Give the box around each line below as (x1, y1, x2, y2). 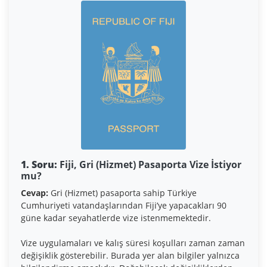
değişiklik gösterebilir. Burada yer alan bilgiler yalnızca (21, 250, 240, 262)
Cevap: (21, 187, 48, 199)
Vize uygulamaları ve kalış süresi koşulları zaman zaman (21, 237, 245, 249)
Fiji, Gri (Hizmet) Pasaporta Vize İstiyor (57, 158, 241, 172)
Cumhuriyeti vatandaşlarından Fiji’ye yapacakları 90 (21, 200, 226, 212)
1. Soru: (21, 158, 57, 172)
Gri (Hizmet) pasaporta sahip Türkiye (48, 187, 197, 199)
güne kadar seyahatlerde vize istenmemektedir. (21, 212, 211, 224)
